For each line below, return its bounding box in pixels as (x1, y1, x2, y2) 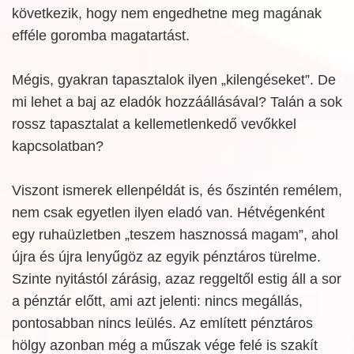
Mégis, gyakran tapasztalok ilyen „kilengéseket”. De (12, 72, 336, 88)
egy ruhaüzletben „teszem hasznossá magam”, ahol (12, 227, 338, 243)
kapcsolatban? (12, 138, 104, 154)
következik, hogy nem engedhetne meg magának (12, 6, 322, 21)
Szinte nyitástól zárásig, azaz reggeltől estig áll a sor (12, 271, 341, 287)
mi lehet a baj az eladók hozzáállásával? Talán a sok (12, 94, 342, 110)
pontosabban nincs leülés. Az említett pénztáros (12, 315, 313, 331)
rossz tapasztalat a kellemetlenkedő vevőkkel (12, 116, 296, 132)
